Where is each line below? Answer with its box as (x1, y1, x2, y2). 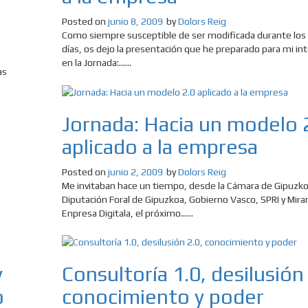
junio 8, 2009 (107, 16, 163, 27)
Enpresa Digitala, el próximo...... (61, 207, 193, 219)
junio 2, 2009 (107, 166, 163, 177)
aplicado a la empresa (61, 134, 258, 159)
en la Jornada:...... (61, 57, 131, 69)
